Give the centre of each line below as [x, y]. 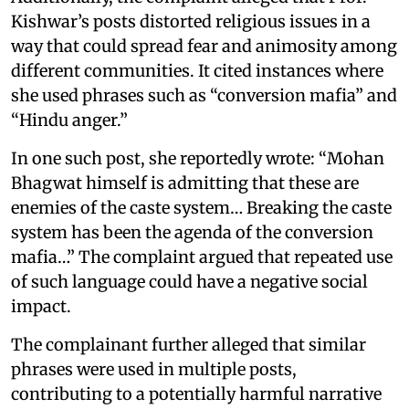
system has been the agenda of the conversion [192, 232]
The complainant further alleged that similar [189, 344]
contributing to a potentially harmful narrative [196, 393]
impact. [41, 306]
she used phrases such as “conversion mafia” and [204, 95]
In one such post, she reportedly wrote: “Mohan [198, 158]
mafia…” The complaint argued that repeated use [202, 257]
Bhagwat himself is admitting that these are [185, 183]
